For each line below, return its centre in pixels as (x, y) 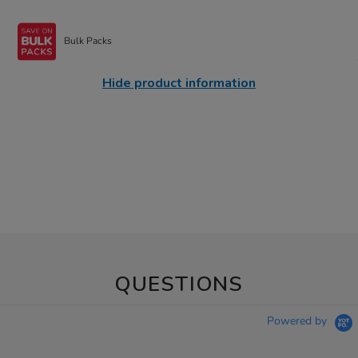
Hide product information (179, 83)
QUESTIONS (179, 284)
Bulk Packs (88, 41)
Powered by (298, 321)
